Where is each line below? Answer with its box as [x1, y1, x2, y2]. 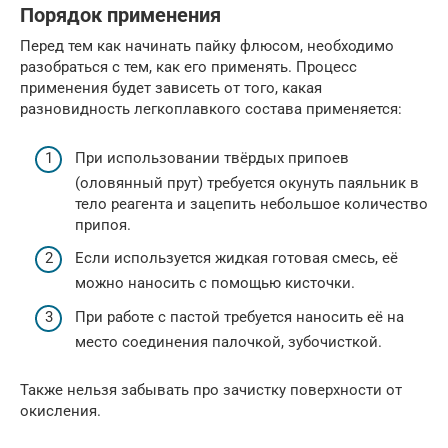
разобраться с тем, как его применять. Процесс [20, 58, 357, 76]
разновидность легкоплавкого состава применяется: [20, 100, 402, 118]
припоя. [75, 215, 131, 234]
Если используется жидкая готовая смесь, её [75, 249, 398, 267]
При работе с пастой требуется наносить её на [75, 307, 404, 326]
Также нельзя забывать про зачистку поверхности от [20, 380, 402, 399]
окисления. [20, 401, 101, 420]
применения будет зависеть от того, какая [20, 79, 322, 97]
